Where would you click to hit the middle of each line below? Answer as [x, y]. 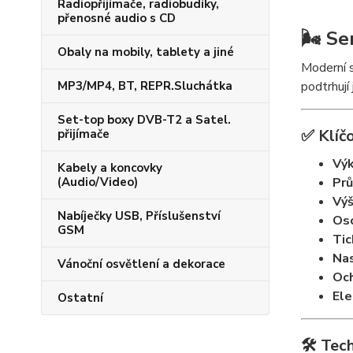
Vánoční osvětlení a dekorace [141, 264]
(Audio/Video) [98, 182]
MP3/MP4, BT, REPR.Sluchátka [145, 86]
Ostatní [80, 298]
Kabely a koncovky [110, 168]
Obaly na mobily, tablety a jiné [146, 52]
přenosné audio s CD [117, 18]
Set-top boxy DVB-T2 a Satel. [144, 120]
